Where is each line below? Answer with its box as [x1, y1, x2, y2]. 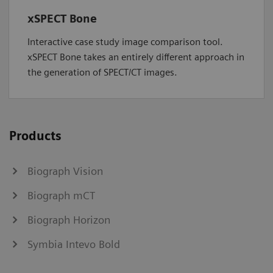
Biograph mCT [27, 188, 95, 202]
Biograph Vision [27, 164, 103, 177]
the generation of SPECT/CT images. [27, 66, 177, 78]
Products [9, 128, 62, 143]
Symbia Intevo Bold [27, 237, 120, 250]
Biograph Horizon [27, 213, 110, 226]
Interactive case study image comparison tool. [27, 35, 223, 48]
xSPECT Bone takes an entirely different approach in [27, 51, 244, 63]
